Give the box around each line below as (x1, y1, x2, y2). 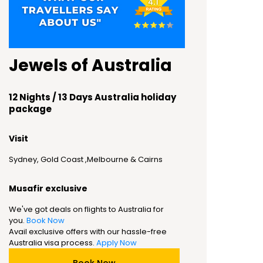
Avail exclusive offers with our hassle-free (9, 226, 167, 237)
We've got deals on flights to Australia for (9, 204, 164, 215)
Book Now (26, 215, 65, 226)
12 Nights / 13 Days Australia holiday (9, 91, 176, 103)
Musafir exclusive (9, 183, 87, 194)
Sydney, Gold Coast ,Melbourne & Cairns (9, 154, 163, 165)
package (9, 103, 52, 115)
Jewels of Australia (9, 54, 172, 77)
